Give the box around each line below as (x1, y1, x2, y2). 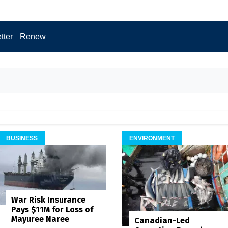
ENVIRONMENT (129, 135, 175, 142)
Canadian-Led (134, 215, 190, 225)
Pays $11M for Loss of (11, 205, 93, 215)
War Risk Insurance (11, 195, 85, 205)
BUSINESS (6, 135, 38, 142)
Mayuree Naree (11, 214, 69, 224)
